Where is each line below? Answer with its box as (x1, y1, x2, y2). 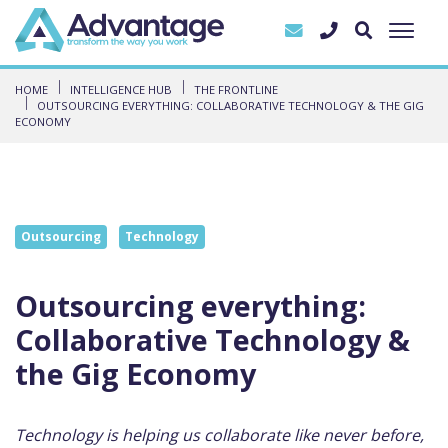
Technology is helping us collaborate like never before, (15, 423, 424, 446)
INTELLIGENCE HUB (70, 81, 172, 97)
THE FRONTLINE (194, 81, 278, 97)
